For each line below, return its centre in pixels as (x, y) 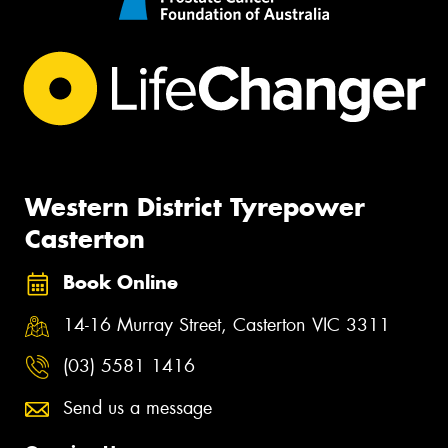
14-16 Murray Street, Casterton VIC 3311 (226, 324)
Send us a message (137, 407)
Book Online (120, 283)
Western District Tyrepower (195, 206)
